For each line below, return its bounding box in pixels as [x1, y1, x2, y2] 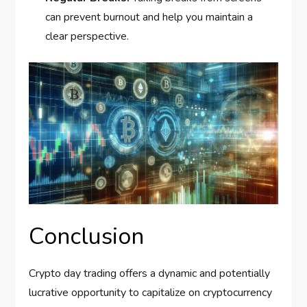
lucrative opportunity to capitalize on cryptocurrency [29, 285, 273, 301]
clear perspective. [45, 28, 130, 44]
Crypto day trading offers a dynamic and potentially [29, 266, 271, 282]
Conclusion [29, 221, 145, 253]
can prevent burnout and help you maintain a [45, 9, 254, 25]
